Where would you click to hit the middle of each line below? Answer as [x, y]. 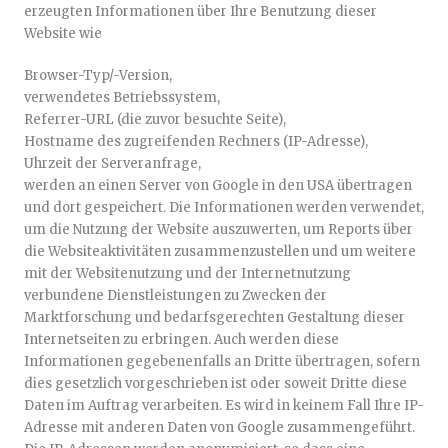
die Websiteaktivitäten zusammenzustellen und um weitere [220, 251]
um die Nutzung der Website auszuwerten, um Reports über [218, 229]
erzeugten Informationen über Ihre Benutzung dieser [200, 11]
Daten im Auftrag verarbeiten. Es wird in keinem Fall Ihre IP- [224, 405]
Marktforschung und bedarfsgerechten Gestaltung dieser [214, 317]
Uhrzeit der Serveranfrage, [112, 163]
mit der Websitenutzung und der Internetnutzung [187, 273]
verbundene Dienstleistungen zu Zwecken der [175, 295]
